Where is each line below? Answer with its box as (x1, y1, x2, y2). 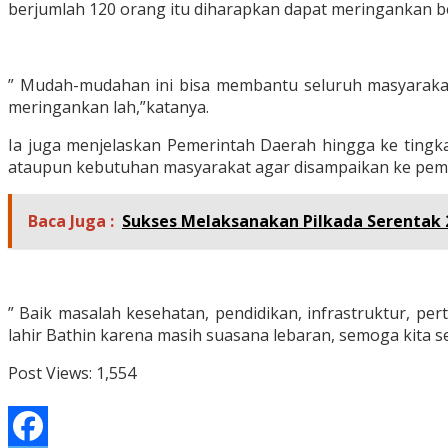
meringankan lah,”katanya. (8, 96, 209, 119)
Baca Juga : (28, 210, 114, 233)
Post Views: (8, 362, 92, 385)
